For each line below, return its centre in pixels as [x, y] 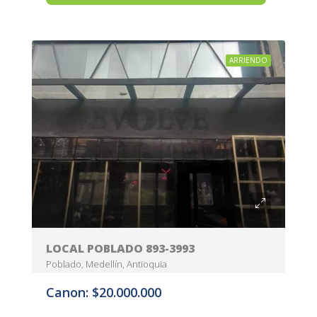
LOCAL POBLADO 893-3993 [120, 248]
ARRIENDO [248, 60]
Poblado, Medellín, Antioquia [106, 264]
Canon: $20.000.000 [104, 292]
